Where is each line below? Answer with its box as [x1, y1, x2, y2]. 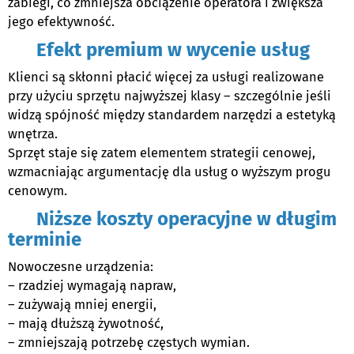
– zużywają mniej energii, [8, 297, 156, 313]
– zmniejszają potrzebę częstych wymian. [8, 335, 250, 351]
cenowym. [8, 183, 67, 199]
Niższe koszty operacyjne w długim [8, 208, 337, 231]
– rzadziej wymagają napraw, [8, 278, 176, 294]
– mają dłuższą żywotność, [8, 316, 164, 332]
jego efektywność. [8, 14, 115, 30]
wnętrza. [8, 126, 58, 142]
